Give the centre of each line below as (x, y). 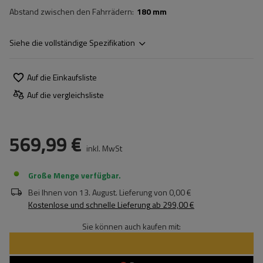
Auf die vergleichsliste (65, 95)
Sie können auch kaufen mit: (131, 226)
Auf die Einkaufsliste (62, 77)
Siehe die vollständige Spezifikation (72, 43)
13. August (97, 192)
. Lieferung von (141, 192)
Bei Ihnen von (53, 192)
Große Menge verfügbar (73, 175)
